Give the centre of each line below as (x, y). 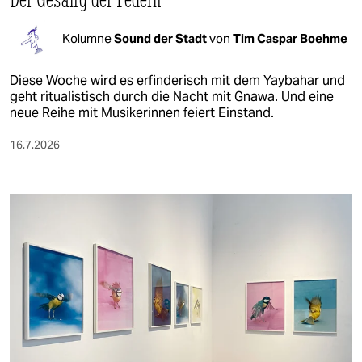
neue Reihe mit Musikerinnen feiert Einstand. (142, 113)
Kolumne (88, 38)
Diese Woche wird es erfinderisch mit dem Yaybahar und (177, 81)
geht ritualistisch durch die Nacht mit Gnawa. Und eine (172, 97)
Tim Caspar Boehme (290, 38)
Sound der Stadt (162, 38)
